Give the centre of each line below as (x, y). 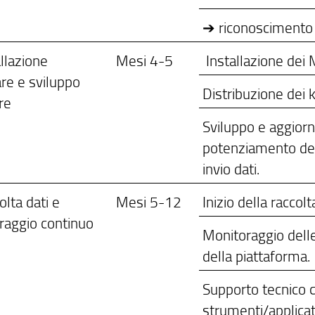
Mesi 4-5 (145, 60)
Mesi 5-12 (149, 202)
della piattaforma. (257, 256)
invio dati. (231, 169)
